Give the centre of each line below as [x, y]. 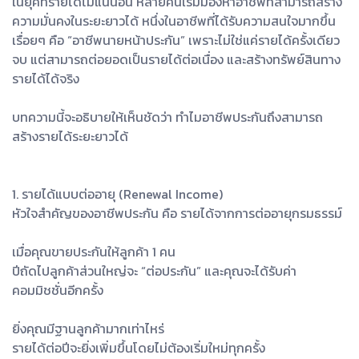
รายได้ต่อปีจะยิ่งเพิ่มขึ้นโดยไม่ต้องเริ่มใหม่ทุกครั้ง [139, 347]
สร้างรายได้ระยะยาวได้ [70, 136]
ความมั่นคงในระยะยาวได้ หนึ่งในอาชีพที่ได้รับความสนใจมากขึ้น [174, 20]
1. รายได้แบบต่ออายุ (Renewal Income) [117, 194]
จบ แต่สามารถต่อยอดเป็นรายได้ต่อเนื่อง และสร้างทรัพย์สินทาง [176, 59]
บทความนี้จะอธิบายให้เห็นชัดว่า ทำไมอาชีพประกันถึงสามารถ [167, 117]
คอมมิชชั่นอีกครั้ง [58, 290]
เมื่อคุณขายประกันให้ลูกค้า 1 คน [94, 251]
